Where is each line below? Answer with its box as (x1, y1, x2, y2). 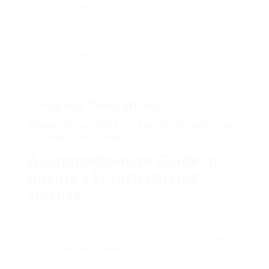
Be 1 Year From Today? (28, 131, 128, 142)
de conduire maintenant (28, 244, 128, 255)
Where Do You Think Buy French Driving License (28, 119, 238, 130)
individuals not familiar (127, 244, 224, 255)
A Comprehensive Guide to (28, 151, 219, 169)
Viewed (59, 47, 89, 58)
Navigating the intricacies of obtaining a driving (28, 208, 227, 219)
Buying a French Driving (28, 168, 200, 186)
